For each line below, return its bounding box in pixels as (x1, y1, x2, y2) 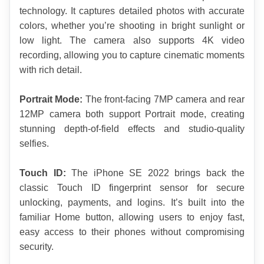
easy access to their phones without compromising (19, 227, 245, 237)
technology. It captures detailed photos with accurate (19, 6, 245, 16)
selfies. (19, 138, 49, 149)
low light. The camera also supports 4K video (19, 35, 245, 46)
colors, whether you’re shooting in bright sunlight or (19, 21, 245, 31)
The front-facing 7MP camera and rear (82, 94, 245, 105)
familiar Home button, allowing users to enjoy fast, (19, 212, 245, 223)
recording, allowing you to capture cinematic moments (19, 50, 245, 61)
